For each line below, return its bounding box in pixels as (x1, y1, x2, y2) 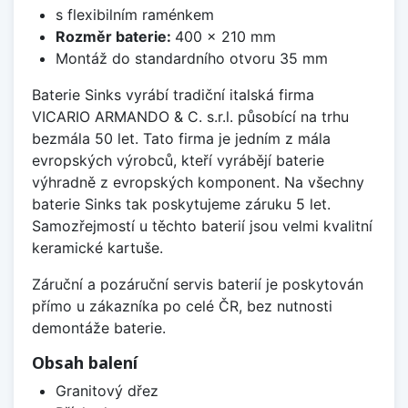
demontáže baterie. (32, 319, 166, 338)
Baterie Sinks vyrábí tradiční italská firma (32, 86, 314, 105)
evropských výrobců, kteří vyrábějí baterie (32, 151, 324, 170)
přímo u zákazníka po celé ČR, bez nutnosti (32, 297, 332, 316)
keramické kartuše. (32, 239, 163, 258)
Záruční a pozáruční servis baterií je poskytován (32, 275, 363, 294)
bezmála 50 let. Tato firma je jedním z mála (32, 129, 331, 148)
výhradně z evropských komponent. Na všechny (32, 173, 364, 192)
